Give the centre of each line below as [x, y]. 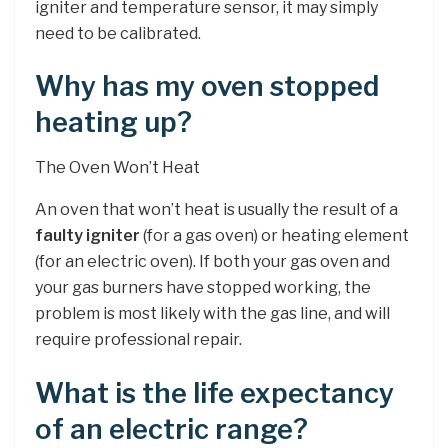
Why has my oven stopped [207, 87]
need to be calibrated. [118, 33]
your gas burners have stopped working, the [203, 287]
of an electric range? [171, 429]
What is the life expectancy [214, 393]
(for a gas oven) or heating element [274, 235]
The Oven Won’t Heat [117, 167]
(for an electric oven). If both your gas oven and [212, 261]
